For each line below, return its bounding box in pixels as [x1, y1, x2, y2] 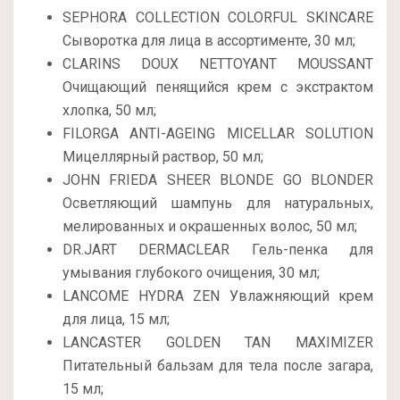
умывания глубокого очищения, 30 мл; [62, 263, 320, 281]
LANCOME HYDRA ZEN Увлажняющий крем [62, 287, 373, 304]
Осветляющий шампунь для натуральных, [62, 194, 373, 212]
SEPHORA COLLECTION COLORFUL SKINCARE [62, 8, 373, 26]
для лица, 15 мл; [62, 310, 170, 328]
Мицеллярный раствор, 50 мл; [62, 147, 263, 165]
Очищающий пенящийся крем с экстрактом [62, 78, 373, 96]
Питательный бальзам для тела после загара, [62, 356, 373, 374]
